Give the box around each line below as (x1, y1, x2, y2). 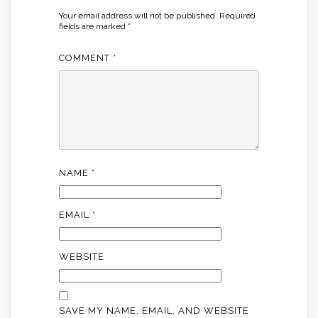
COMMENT (58, 53, 113, 64)
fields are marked (58, 21, 128, 32)
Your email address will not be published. (58, 11, 217, 21)
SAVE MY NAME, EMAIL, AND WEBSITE (58, 305, 249, 317)
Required (219, 11, 256, 21)
